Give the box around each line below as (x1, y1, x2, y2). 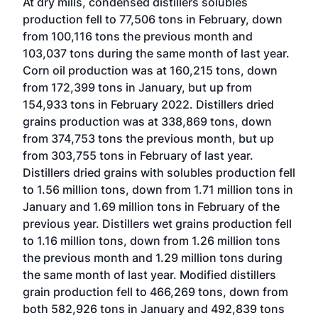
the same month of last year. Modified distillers (23, 268, 276, 282)
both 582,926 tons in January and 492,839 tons (23, 302, 285, 316)
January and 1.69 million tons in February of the (23, 199, 280, 214)
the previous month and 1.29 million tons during (23, 251, 283, 265)
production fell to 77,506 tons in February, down (23, 12, 283, 26)
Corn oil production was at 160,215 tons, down (23, 63, 278, 77)
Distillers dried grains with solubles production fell (23, 165, 295, 180)
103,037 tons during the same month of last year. (23, 46, 290, 60)
